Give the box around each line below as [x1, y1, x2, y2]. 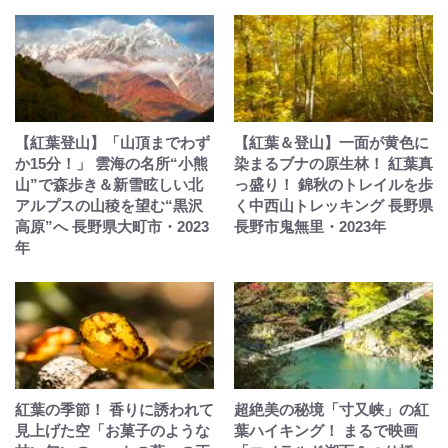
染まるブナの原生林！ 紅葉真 [234, 155, 433, 173]
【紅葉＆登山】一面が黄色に [234, 134, 429, 152]
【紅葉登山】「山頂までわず [15, 134, 210, 152]
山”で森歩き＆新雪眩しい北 [15, 176, 203, 194]
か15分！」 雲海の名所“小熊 [15, 155, 208, 173]
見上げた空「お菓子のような [15, 422, 210, 440]
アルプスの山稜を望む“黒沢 [15, 197, 203, 215]
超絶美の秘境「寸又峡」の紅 [234, 401, 429, 419]
